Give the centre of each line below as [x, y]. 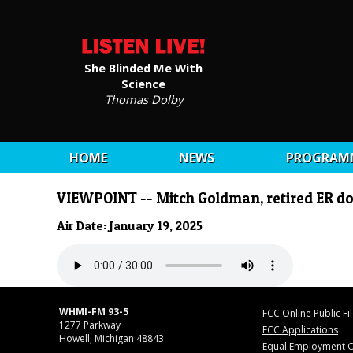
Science [143, 83]
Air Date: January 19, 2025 [130, 226]
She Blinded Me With [143, 67]
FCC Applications [300, 329]
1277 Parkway [90, 325]
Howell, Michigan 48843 [111, 338]
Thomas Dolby [143, 99]
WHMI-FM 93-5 [94, 311]
